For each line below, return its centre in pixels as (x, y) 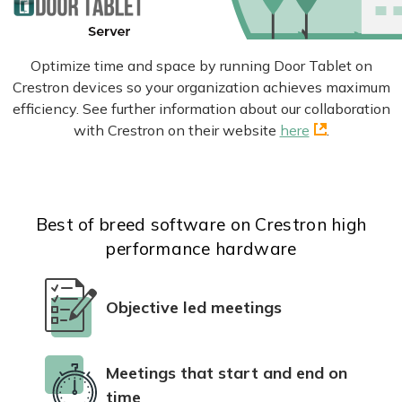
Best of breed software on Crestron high (201, 224)
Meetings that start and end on (227, 372)
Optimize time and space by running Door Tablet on (201, 65)
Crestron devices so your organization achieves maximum (201, 87)
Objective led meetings (194, 308)
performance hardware (201, 248)
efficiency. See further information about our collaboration (201, 108)
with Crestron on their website (176, 130)
